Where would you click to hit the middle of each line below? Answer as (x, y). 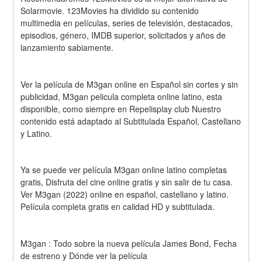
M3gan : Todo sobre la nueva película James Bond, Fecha (129, 244)
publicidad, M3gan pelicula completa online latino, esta (122, 96)
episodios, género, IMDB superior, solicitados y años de (123, 35)
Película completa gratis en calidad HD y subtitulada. (118, 207)
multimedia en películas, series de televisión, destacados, (127, 23)
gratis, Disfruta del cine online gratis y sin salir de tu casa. (127, 182)
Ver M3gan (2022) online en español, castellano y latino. (125, 194)
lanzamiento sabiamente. (67, 47)
